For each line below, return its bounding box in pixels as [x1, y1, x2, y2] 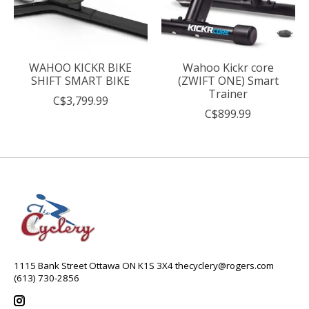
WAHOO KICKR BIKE [29, 59, 132, 75]
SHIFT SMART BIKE [31, 72, 130, 88]
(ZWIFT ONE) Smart [177, 72, 279, 88]
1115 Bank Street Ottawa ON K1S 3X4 [14, 259, 175, 272]
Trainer [208, 86, 248, 101]
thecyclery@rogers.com [175, 259, 274, 272]
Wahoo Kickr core [182, 59, 274, 75]
